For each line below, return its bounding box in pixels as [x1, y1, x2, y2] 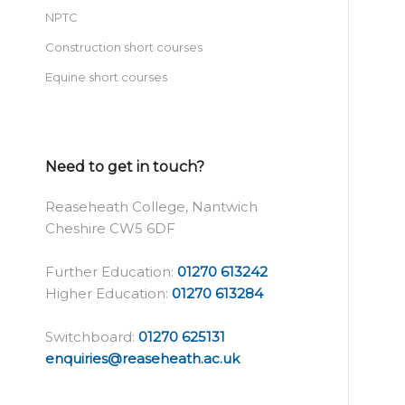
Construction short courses [45, 40, 202, 54]
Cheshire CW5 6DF [45, 220, 175, 237]
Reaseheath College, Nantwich [45, 198, 258, 215]
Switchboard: [45, 328, 138, 345]
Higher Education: [45, 285, 172, 302]
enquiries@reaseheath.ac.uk [45, 350, 240, 367]
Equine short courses [45, 70, 167, 84]
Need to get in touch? [45, 158, 204, 175]
